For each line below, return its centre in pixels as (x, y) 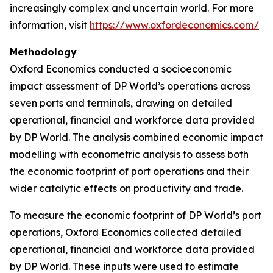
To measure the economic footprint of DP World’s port (136, 215)
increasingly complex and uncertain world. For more (132, 8)
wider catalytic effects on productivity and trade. (126, 188)
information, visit (50, 25)
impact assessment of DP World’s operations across (130, 86)
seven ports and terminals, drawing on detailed (121, 103)
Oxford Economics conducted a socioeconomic (121, 69)
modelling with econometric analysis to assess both (129, 154)
